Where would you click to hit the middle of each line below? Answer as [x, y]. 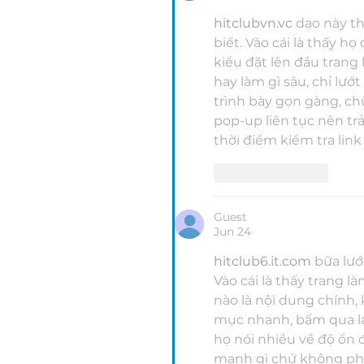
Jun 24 [232, 232]
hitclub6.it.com [262, 262]
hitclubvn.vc [253, 24]
